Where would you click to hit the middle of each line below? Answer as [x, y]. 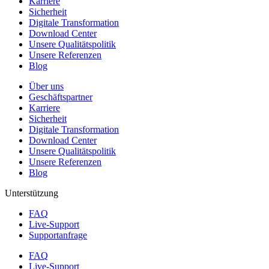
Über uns [46, 86]
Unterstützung [32, 193]
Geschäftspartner [61, 97]
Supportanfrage [58, 235]
